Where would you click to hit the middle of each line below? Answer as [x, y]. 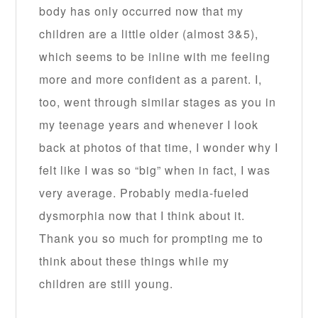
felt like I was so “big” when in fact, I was [155, 170]
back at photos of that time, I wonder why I [159, 148]
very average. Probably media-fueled [144, 193]
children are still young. [106, 284]
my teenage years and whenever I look [149, 125]
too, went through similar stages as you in [158, 102]
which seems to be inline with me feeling [155, 57]
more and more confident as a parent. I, [151, 79]
